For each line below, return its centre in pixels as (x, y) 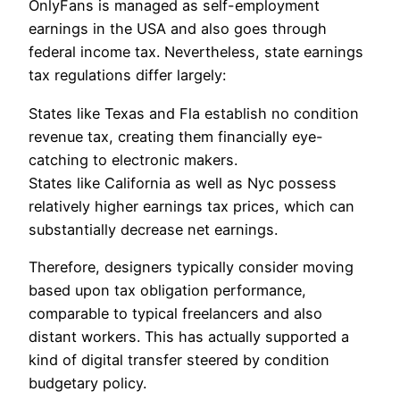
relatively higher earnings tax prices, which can (192, 206)
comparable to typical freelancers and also (175, 314)
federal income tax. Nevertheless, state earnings (196, 52)
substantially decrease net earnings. (153, 229)
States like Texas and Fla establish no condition (194, 113)
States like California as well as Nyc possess (183, 183)
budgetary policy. (87, 383)
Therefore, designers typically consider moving (191, 267)
